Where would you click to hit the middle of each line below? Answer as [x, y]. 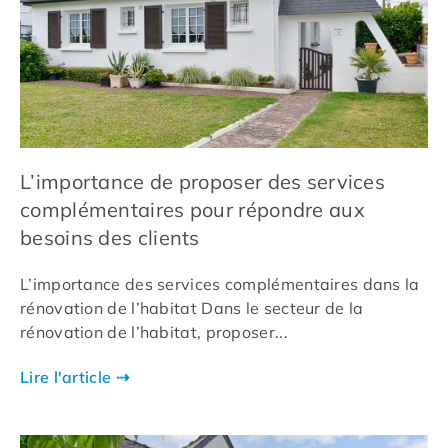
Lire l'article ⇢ [74, 377]
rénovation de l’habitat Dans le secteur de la [192, 308]
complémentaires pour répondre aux [192, 210]
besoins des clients [110, 238]
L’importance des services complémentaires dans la [220, 284]
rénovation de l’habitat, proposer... [154, 332]
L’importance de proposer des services [203, 182]
